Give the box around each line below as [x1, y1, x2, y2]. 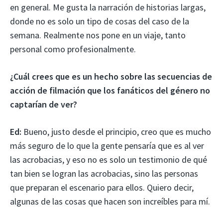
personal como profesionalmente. [10, 43, 136, 55]
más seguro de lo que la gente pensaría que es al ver [10, 139, 204, 151]
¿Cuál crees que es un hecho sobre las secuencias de [10, 70, 212, 82]
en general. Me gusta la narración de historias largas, [10, 1, 206, 13]
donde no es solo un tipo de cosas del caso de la [10, 15, 189, 27]
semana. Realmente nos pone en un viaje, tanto [10, 29, 186, 41]
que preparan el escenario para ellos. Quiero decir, [10, 181, 194, 193]
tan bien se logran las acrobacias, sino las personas [10, 167, 198, 179]
